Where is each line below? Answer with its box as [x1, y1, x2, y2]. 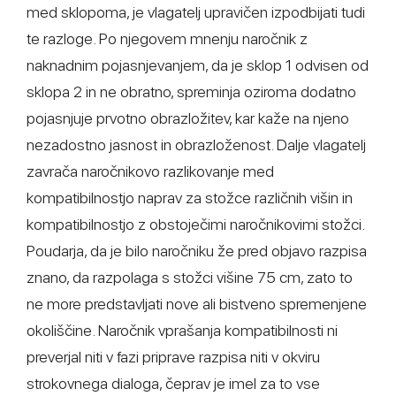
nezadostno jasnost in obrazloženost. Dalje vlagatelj [27, 135, 366, 154]
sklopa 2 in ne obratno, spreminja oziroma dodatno [27, 82, 356, 101]
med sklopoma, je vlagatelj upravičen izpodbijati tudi [27, 3, 365, 21]
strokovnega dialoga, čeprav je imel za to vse [27, 374, 320, 392]
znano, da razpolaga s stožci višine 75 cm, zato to [27, 268, 353, 286]
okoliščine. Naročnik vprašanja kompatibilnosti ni [27, 321, 338, 339]
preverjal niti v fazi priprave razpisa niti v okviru [27, 347, 320, 366]
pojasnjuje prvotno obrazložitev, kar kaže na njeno [27, 109, 349, 127]
